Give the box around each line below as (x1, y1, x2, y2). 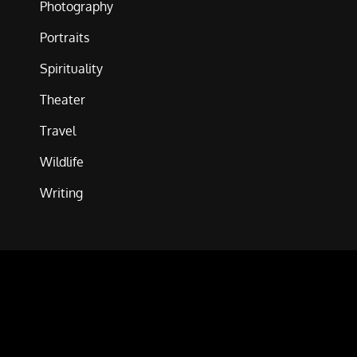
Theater (40, 92, 85, 108)
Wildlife (40, 154, 84, 170)
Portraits (40, 29, 89, 45)
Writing (40, 185, 83, 201)
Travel (40, 123, 76, 139)
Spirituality (40, 61, 103, 76)
